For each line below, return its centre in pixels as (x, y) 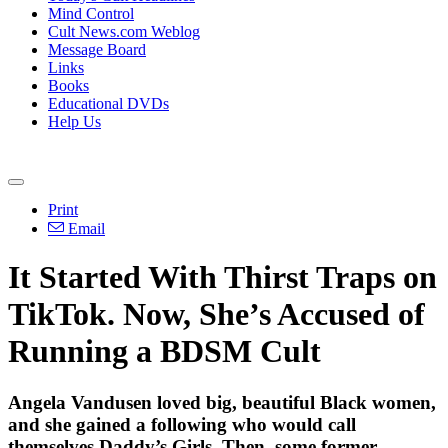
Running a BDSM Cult (164, 351)
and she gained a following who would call (182, 424)
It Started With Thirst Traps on (222, 277)
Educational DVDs (108, 103)
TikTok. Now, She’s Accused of (216, 314)
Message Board (97, 49)
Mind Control (91, 13)
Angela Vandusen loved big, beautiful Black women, (222, 402)
